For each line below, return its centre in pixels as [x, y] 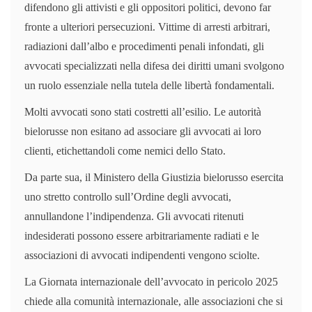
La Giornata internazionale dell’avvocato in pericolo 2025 [151, 281]
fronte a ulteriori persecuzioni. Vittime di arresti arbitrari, [147, 26]
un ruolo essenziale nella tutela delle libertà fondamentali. [149, 85]
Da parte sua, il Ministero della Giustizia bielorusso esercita [154, 177]
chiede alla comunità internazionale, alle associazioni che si [154, 301]
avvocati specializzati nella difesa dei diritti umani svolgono [154, 65]
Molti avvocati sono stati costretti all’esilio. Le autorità [143, 111]
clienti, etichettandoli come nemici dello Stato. [125, 150]
